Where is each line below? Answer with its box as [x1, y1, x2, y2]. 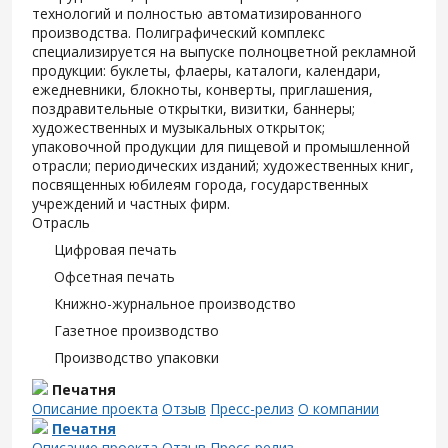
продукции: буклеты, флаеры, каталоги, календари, [32, 61, 381, 80]
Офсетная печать [54, 267, 175, 286]
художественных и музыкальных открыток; [32, 118, 325, 137]
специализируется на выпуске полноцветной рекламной [32, 42, 416, 61]
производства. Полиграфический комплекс [32, 23, 325, 42]
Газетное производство [54, 321, 219, 340]
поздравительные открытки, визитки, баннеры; [32, 99, 355, 118]
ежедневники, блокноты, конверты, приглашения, [32, 80, 373, 99]
